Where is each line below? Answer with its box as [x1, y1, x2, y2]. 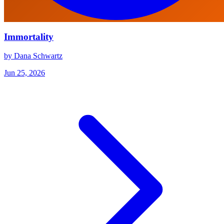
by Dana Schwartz [4, 51, 62, 60]
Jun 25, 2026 [4, 68, 45, 77]
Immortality [4, 31, 53, 42]
